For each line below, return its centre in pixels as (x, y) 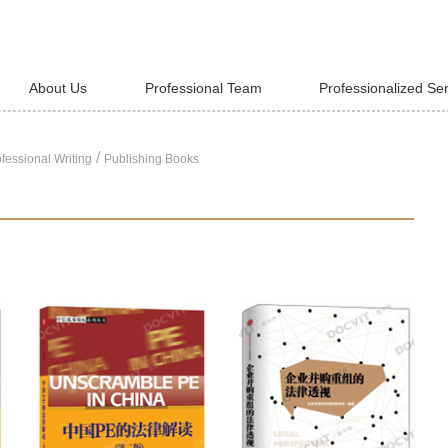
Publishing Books (151, 158)
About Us (57, 88)
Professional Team (203, 88)
